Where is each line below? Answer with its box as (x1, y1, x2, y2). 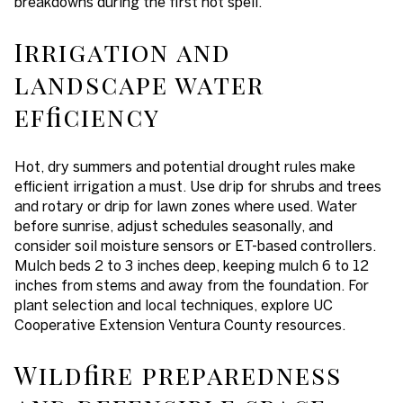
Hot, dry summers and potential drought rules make (14, 158, 355, 175)
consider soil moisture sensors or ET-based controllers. (14, 237, 376, 255)
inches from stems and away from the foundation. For (14, 277, 369, 294)
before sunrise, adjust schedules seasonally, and (14, 218, 333, 235)
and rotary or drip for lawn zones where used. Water (14, 198, 357, 215)
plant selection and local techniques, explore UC (14, 297, 333, 314)
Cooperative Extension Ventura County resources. (14, 317, 345, 334)
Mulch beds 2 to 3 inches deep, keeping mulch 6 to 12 (14, 257, 369, 274)
